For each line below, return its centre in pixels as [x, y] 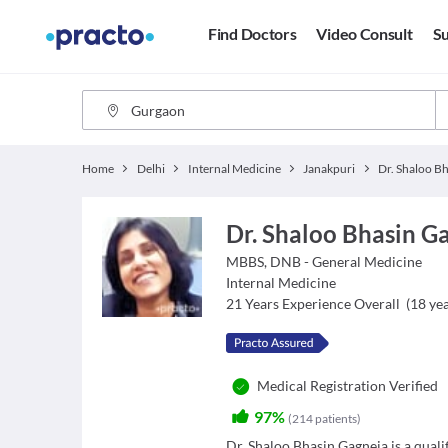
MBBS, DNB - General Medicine [324, 261]
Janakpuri [329, 168]
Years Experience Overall [323, 303]
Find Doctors [252, 34]
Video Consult [364, 34]
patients [336, 418]
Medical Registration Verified [348, 385]
